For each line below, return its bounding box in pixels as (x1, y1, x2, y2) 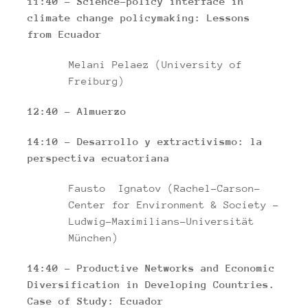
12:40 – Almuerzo (27, 105, 126, 117)
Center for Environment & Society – (69, 199, 279, 210)
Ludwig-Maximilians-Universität (69, 215, 254, 227)
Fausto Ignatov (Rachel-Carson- (69, 182, 261, 194)
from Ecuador (27, 28, 102, 40)
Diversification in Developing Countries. (27, 278, 275, 290)
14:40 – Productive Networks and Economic (27, 262, 275, 274)
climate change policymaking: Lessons (27, 12, 250, 23)
